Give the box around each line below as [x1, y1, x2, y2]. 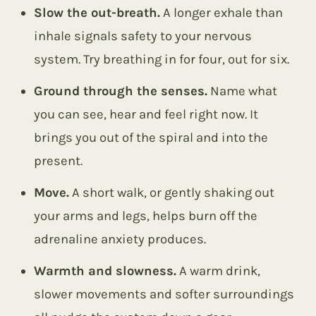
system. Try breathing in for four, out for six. [34, 51, 289, 67]
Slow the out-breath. [34, 5, 160, 20]
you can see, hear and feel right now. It [34, 107, 258, 122]
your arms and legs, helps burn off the [34, 208, 257, 224]
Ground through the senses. [34, 83, 207, 99]
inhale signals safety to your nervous [34, 28, 252, 44]
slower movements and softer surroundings [34, 286, 294, 302]
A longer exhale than [160, 5, 283, 20]
